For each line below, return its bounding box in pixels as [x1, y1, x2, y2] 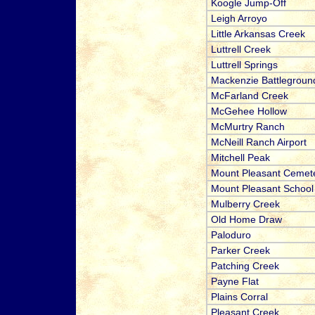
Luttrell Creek [210, 44, 271, 56]
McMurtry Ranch [210, 121, 285, 133]
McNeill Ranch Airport [210, 136, 307, 148]
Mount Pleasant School [210, 183, 314, 195]
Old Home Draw [210, 214, 282, 226]
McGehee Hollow [210, 105, 287, 117]
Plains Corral [210, 291, 268, 303]
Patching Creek [210, 260, 279, 272]
